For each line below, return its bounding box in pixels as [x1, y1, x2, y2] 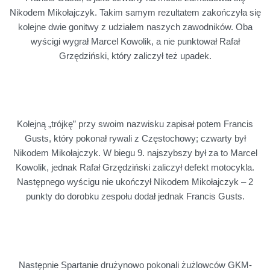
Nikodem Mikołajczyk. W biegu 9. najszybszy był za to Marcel [13, 148, 257, 159]
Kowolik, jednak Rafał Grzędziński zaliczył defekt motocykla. [16, 163, 254, 173]
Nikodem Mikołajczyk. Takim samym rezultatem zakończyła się [9, 7, 261, 17]
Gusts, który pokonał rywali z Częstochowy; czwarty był [24, 134, 246, 144]
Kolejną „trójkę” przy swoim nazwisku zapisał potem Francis [17, 119, 253, 130]
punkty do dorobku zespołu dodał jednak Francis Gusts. [25, 192, 245, 202]
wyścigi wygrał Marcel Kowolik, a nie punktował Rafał [30, 36, 240, 46]
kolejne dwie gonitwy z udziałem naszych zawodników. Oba [17, 22, 253, 32]
